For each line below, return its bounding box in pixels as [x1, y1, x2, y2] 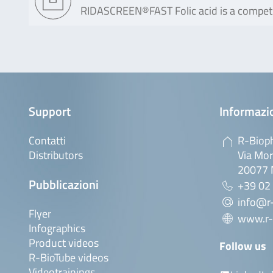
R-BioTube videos [29, 249, 108, 266]
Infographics [29, 220, 85, 236]
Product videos [29, 235, 99, 251]
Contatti [29, 132, 66, 149]
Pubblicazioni [29, 175, 99, 194]
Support [29, 102, 71, 121]
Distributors [29, 147, 83, 163]
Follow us [219, 238, 266, 254]
